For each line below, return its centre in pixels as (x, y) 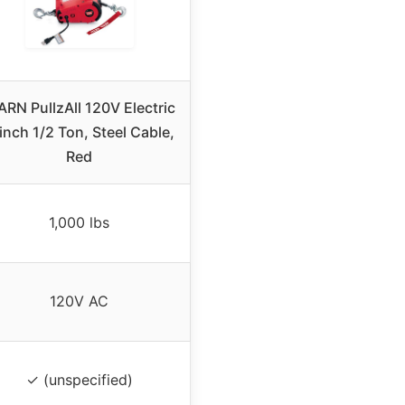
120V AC (79, 301)
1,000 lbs (79, 223)
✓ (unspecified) (79, 380)
